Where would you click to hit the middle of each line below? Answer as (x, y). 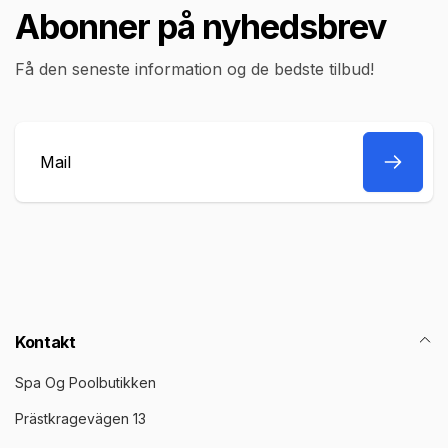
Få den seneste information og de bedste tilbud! (194, 69)
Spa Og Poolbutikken (85, 382)
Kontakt (45, 342)
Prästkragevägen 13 (80, 418)
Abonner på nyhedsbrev (200, 26)
